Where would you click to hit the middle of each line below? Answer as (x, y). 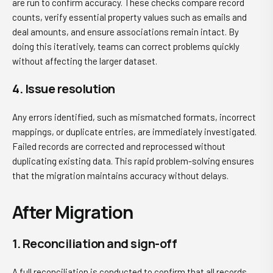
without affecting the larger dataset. (85, 61)
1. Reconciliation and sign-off (94, 243)
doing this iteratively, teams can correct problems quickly (126, 46)
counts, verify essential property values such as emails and (129, 17)
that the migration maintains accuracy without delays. (120, 175)
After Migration (73, 212)
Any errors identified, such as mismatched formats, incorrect (134, 117)
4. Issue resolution (64, 89)
